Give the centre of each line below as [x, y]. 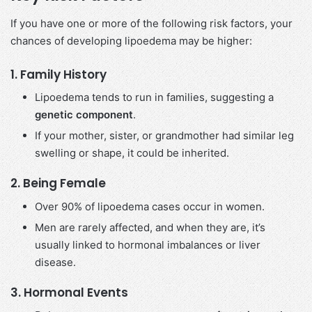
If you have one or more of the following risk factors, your [151, 23]
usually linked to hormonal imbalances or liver [148, 244]
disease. [55, 262]
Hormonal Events [76, 292]
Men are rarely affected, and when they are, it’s [150, 227]
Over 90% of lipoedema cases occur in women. [150, 206]
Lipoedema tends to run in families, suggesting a [154, 97]
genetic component [84, 115]
